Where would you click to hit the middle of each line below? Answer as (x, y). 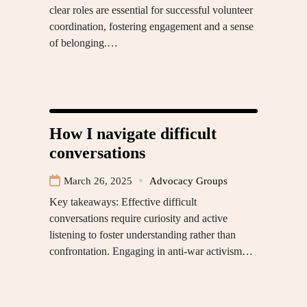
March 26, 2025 (98, 181)
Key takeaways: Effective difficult (123, 201)
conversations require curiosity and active (138, 218)
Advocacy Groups (188, 181)
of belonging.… (84, 42)
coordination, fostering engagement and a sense (151, 26)
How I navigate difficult (133, 133)
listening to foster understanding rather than (143, 234)
